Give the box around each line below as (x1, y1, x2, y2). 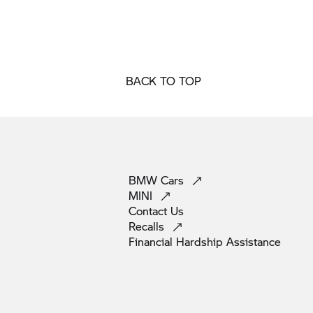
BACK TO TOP (126, 73, 201, 89)
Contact (129, 203, 170, 219)
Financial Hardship (129, 233, 226, 249)
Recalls (129, 218, 168, 234)
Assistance (226, 233, 281, 249)
